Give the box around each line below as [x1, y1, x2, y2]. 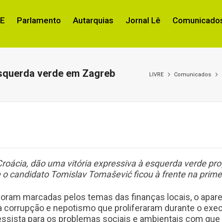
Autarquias [73, 15, 113, 25]
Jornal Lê [125, 15, 161, 25]
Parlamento [17, 15, 61, 25]
